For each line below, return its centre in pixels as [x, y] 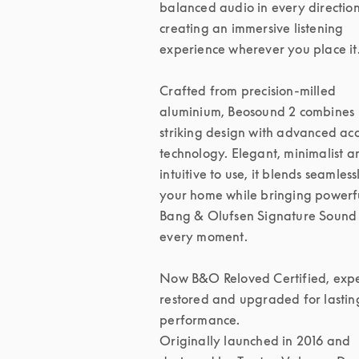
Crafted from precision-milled [248, 91]
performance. [200, 320]
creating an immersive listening [252, 28]
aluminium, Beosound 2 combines [257, 111]
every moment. [204, 236]
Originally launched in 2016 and [255, 341]
